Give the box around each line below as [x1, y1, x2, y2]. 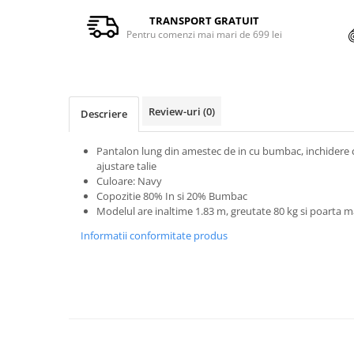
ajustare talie [96, 159, 156, 173]
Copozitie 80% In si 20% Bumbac [96, 189, 247, 203]
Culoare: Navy [96, 174, 162, 188]
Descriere [81, 107, 127, 121]
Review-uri [149, 104, 203, 119]
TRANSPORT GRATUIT [149, 13, 259, 28]
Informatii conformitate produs [81, 228, 228, 243]
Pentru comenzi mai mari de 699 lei [126, 27, 282, 41]
